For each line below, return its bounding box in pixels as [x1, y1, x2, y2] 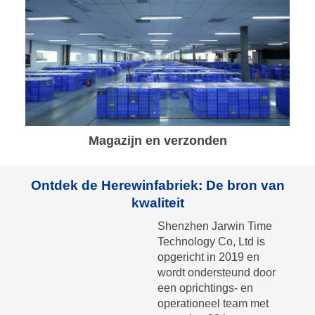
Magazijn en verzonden [88, 133, 227, 148]
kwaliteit [131, 195, 184, 210]
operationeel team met [157, 297, 269, 309]
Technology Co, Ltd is [157, 235, 265, 247]
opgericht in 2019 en [157, 250, 259, 263]
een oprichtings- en [157, 281, 253, 294]
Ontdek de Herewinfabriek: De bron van [30, 177, 285, 193]
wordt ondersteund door [157, 266, 276, 278]
